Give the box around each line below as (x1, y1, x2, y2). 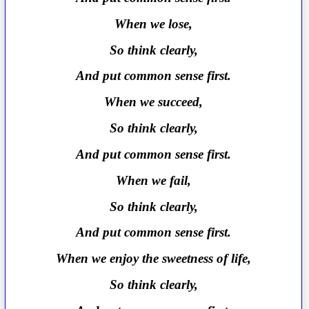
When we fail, (116, 172, 192, 188)
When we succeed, (104, 94, 203, 110)
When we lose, (114, 16, 193, 31)
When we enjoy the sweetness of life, (56, 251, 252, 266)
